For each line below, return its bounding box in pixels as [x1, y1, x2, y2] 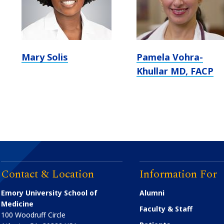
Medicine [1, 199, 34, 209]
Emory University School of [1, 188, 98, 198]
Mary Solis [21, 51, 68, 63]
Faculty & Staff [139, 204, 193, 214]
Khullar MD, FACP [136, 65, 214, 77]
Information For [139, 166, 217, 183]
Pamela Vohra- [136, 51, 203, 63]
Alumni [139, 188, 165, 198]
